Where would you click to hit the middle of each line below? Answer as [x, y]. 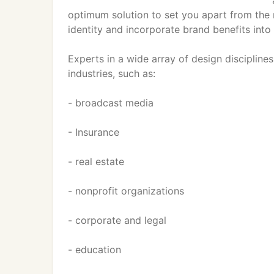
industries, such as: [112, 73]
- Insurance [94, 132]
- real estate [96, 161]
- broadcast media [111, 103]
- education [94, 250]
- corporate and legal [117, 220]
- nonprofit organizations [126, 191]
